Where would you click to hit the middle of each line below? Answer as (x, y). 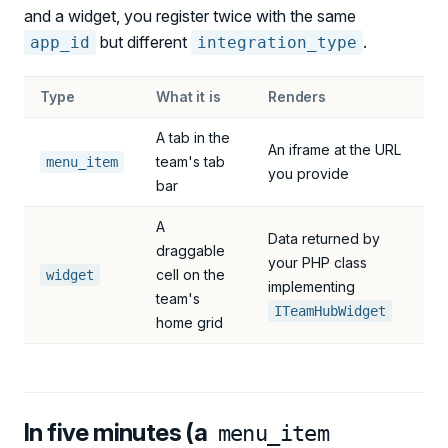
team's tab (190, 161)
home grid (189, 322)
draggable (190, 250)
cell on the (190, 274)
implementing (311, 286)
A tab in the (193, 137)
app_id (60, 42)
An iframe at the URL (334, 149)
